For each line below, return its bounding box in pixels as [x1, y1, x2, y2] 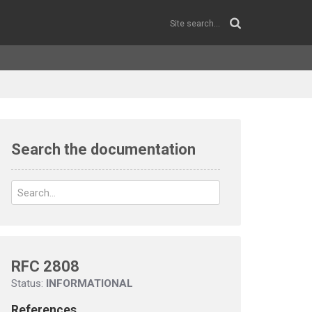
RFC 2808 [11, 258, 79, 275]
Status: [11, 277, 46, 290]
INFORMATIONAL [46, 277, 133, 290]
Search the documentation [11, 141, 196, 158]
